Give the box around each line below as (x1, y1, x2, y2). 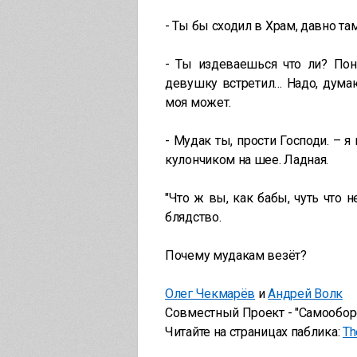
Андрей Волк (268, 286, 343, 302)
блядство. (165, 210, 222, 226)
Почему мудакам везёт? (165, 248, 307, 264)
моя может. (165, 95, 231, 111)
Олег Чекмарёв (165, 286, 256, 302)
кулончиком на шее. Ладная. (165, 152, 329, 168)
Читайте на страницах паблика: (165, 324, 343, 340)
